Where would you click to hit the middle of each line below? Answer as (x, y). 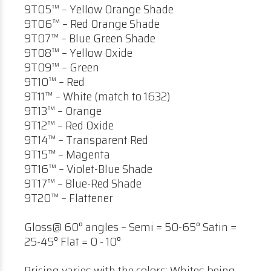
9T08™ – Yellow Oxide (78, 53)
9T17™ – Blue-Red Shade (83, 183)
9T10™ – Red (54, 82)
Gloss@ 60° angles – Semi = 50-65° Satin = (130, 227)
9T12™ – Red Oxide (69, 125)
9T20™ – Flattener (69, 198)
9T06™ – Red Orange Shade (92, 24)
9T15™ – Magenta (67, 154)
